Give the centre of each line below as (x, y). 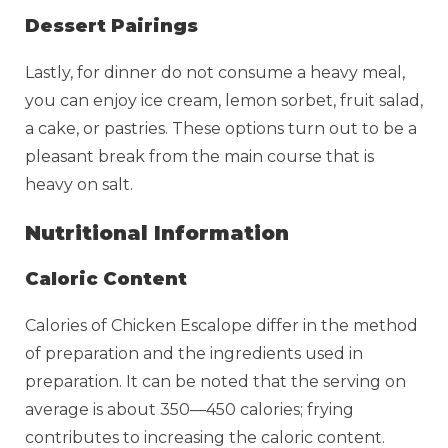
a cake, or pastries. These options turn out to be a (221, 128)
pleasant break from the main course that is (199, 156)
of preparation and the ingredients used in (194, 353)
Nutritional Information (157, 232)
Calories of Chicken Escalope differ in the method (221, 325)
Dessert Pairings (111, 25)
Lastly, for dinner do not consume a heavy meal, (215, 72)
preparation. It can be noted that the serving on (215, 381)
